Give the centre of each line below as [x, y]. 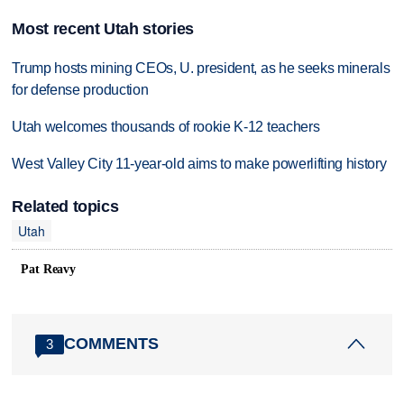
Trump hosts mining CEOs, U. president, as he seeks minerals [201, 69]
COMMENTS [112, 344]
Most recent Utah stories [103, 28]
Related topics [65, 206]
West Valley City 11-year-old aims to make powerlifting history [199, 163]
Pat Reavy [49, 269]
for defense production [80, 90]
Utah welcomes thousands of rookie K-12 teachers [166, 126]
